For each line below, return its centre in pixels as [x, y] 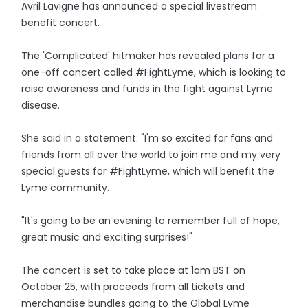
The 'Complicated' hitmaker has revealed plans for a [148, 56]
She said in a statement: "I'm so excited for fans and [147, 138]
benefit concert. [61, 23]
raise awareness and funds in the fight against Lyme [147, 89]
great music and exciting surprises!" [107, 237]
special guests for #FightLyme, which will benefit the [148, 171]
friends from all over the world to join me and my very [151, 155]
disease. [41, 105]
